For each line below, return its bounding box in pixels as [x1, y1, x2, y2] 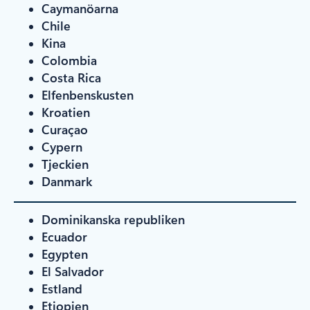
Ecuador [42, 228, 87, 245]
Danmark [42, 172, 92, 190]
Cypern [42, 138, 82, 155]
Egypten [42, 245, 88, 262]
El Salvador [42, 262, 104, 280]
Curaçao [42, 120, 88, 138]
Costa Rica [42, 69, 101, 86]
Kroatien [42, 103, 90, 120]
